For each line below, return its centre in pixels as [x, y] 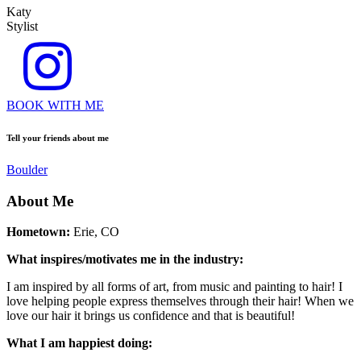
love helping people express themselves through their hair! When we [180, 301]
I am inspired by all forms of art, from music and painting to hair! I [174, 287]
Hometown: [38, 232]
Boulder [27, 169]
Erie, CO [95, 232]
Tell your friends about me [58, 137]
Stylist [22, 26]
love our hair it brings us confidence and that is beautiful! [151, 316]
